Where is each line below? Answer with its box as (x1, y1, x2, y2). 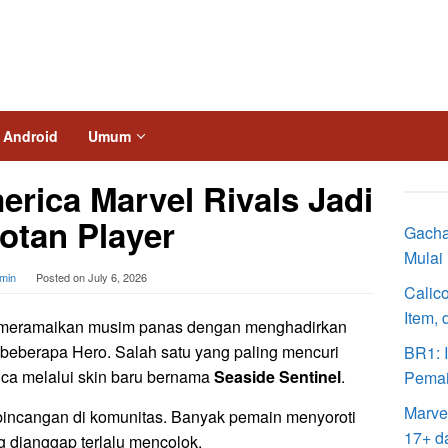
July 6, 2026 (88, 269, 147, 285)
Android (3, 126, 58, 146)
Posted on (36, 269, 88, 285)
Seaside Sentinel (214, 365, 341, 388)
